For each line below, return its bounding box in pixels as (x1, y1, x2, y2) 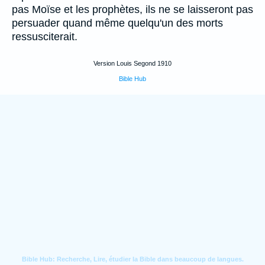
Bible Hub (119, 75, 146, 82)
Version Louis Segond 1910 (93, 60, 172, 67)
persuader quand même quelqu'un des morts (12, 17, 223, 29)
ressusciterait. (12, 31, 77, 43)
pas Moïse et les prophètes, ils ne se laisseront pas (12, 4, 253, 15)
